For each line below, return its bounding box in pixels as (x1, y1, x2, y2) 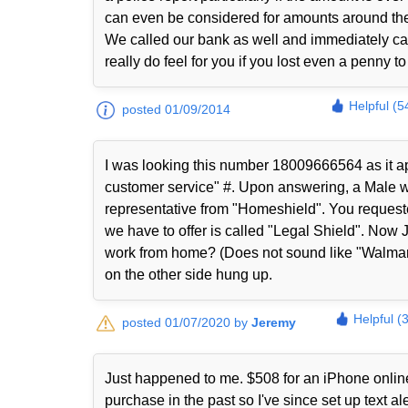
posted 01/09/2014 (122, 102, 230, 117)
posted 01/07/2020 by (122, 315, 251, 330)
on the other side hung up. (105, 267, 272, 282)
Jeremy (251, 315, 296, 330)
